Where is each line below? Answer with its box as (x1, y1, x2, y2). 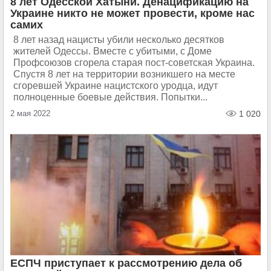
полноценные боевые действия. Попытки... (13, 92, 207, 102)
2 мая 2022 (10, 109, 50, 118)
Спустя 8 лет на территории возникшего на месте (13, 69, 235, 79)
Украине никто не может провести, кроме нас (10, 7, 255, 19)
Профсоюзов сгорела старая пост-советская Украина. (13, 57, 255, 68)
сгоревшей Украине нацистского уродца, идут (13, 80, 218, 91)
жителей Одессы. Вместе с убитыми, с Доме (13, 46, 212, 56)
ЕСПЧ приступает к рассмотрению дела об (10, 257, 242, 269)
